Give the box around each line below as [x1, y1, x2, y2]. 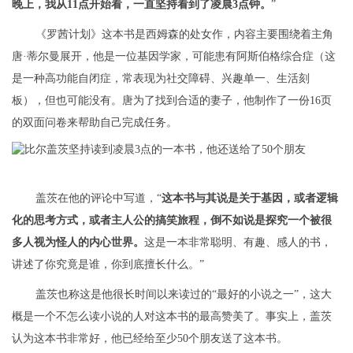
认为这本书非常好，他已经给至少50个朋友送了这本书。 [12, 333, 288, 345]
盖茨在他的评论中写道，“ [35, 192, 162, 205]
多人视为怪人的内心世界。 [12, 236, 144, 249]
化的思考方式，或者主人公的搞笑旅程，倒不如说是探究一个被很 [12, 214, 332, 227]
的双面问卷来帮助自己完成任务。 [12, 116, 177, 128]
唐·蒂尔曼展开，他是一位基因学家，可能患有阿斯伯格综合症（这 [12, 50, 336, 62]
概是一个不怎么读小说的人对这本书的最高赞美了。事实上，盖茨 [12, 310, 332, 323]
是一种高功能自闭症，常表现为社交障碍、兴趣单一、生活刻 [12, 72, 310, 84]
